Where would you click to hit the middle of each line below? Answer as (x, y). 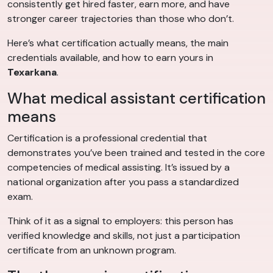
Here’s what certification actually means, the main (118, 43)
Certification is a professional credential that (107, 138)
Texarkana (32, 73)
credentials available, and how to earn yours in (110, 58)
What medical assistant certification (136, 99)
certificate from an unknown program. (92, 250)
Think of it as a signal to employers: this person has (120, 221)
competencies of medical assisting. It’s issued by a (119, 168)
